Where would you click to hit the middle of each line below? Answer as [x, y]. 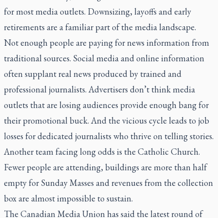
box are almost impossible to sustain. [68, 198]
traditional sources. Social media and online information [104, 58]
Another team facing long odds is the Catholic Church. [102, 152]
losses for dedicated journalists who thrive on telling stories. [109, 136]
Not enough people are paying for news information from [107, 43]
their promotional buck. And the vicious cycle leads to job [107, 120]
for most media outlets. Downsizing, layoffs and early [98, 11]
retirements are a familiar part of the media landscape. [100, 27]
